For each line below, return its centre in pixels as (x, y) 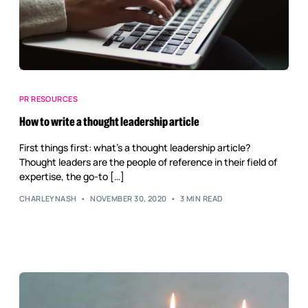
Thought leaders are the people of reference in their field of (148, 162)
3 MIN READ (202, 199)
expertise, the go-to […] (71, 176)
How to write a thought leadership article (110, 121)
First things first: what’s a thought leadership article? (135, 147)
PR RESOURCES (48, 98)
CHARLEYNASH (48, 199)
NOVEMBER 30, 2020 (129, 199)
